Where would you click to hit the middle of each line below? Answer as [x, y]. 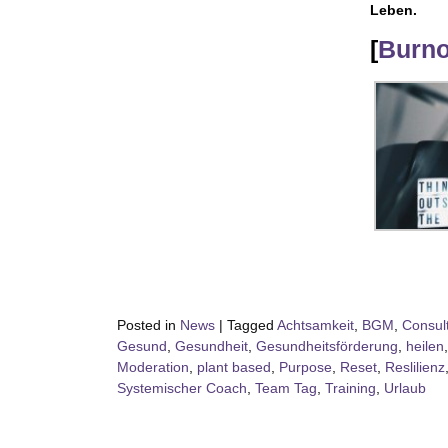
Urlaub [405, 387]
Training [350, 387]
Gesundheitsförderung [327, 345]
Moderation [153, 366]
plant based [234, 366]
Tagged [252, 324]
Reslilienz [415, 366]
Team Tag [286, 387]
